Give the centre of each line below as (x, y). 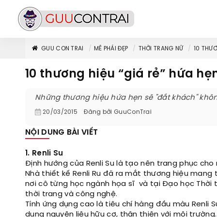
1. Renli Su (44, 154)
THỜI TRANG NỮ (161, 49)
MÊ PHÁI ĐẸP (111, 49)
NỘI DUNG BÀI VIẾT (62, 132)
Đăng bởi (98, 112)
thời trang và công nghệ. (71, 194)
